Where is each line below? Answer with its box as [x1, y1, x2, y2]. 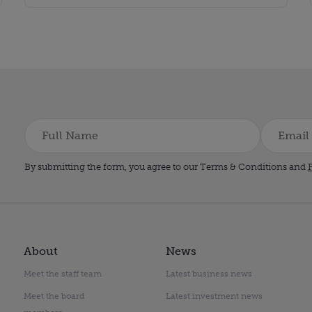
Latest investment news [166, 291, 263, 302]
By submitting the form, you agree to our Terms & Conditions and [24, 162, 308, 173]
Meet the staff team [23, 269, 102, 279]
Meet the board [23, 291, 84, 302]
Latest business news [166, 269, 253, 279]
